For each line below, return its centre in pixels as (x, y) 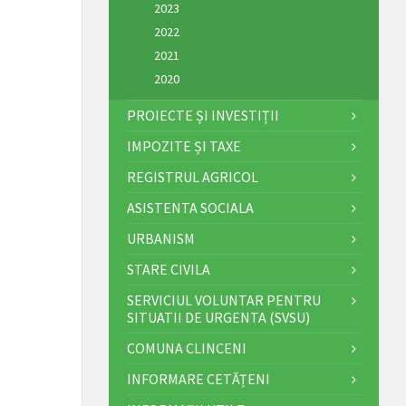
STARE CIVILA (168, 269)
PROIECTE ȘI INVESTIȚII (203, 115)
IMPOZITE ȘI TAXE (184, 145)
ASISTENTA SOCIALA (190, 207)
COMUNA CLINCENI (186, 348)
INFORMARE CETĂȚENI (198, 378)
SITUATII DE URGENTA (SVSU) (218, 317)
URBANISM (160, 238)
